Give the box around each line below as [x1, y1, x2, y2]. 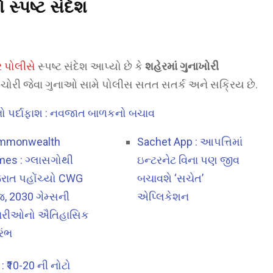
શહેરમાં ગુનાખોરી [145, 60, 219, 73]
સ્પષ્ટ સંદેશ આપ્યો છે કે [35, 60, 145, 73]
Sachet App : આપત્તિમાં [137, 135, 243, 149]
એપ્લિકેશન [137, 190, 190, 204]
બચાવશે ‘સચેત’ [137, 172, 204, 185]
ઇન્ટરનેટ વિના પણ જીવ [137, 154, 240, 167]
